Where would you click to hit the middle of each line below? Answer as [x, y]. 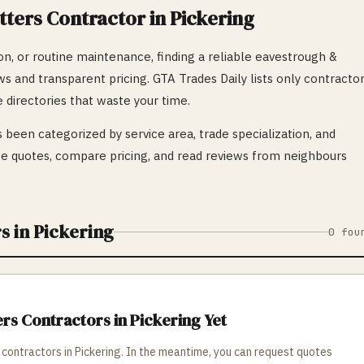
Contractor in [106, 18]
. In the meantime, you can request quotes [227, 352]
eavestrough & [296, 56]
